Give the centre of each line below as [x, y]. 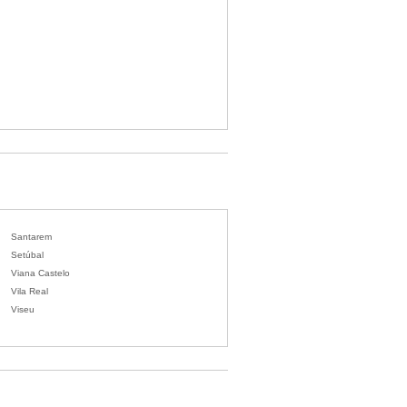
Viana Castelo [40, 273]
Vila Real [30, 291]
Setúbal [27, 255]
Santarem [31, 237]
